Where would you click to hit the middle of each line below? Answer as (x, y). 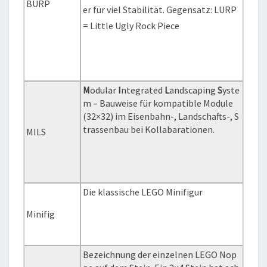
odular (104, 90)
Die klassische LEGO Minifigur (143, 192)
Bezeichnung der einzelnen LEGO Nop (160, 255)
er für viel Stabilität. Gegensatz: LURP (160, 10)
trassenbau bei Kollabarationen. (149, 130)
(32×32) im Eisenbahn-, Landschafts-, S (161, 117)
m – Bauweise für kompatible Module (158, 103)
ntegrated (143, 90)
